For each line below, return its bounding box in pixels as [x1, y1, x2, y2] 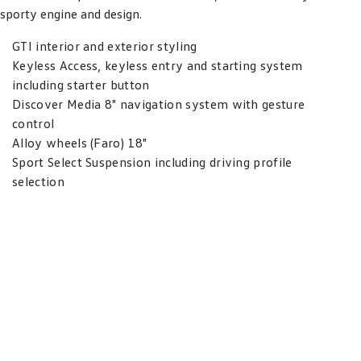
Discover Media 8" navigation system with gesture [12, 96, 305, 112]
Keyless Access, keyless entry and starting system [12, 57, 303, 73]
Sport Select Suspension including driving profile [12, 154, 293, 170]
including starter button [12, 77, 150, 93]
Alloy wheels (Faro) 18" [12, 135, 147, 151]
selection [12, 173, 64, 189]
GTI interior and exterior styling [12, 38, 197, 54]
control [12, 115, 55, 131]
